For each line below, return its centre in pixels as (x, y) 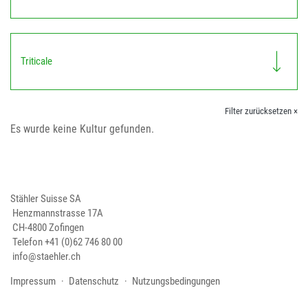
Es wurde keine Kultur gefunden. (82, 129)
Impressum (33, 282)
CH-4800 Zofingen (47, 228)
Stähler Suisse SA (46, 199)
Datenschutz (94, 282)
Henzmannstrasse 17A (57, 213)
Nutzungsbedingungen (176, 282)
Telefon (27, 242)
